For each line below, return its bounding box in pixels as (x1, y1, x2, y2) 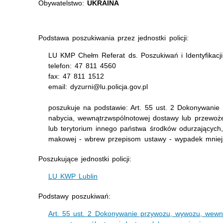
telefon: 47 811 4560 (48, 62, 116, 70)
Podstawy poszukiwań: (38, 192, 111, 200)
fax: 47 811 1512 (48, 72, 105, 80)
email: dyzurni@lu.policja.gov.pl (48, 83, 148, 91)
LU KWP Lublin (48, 172, 98, 180)
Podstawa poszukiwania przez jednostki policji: (38, 34, 189, 42)
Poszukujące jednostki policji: (38, 155, 132, 163)
